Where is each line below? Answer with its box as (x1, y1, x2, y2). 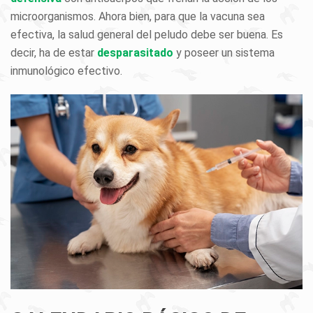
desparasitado (97, 46, 173, 59)
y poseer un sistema (173, 46, 275, 59)
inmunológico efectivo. (10, 64, 122, 78)
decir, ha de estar (10, 46, 97, 59)
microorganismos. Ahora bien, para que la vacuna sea (10, 10, 265, 23)
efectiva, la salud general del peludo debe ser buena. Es (10, 28, 283, 41)
